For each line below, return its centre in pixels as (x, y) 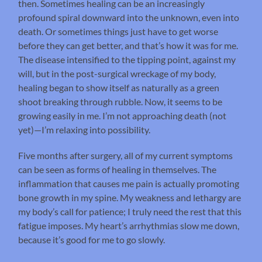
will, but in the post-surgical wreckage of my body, (117, 74)
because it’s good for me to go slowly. (93, 240)
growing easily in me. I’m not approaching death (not (123, 116)
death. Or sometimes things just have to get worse (118, 32)
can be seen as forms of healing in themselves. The (118, 170)
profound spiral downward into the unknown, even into (129, 18)
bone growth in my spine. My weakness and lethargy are (130, 198)
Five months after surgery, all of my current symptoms (126, 156)
